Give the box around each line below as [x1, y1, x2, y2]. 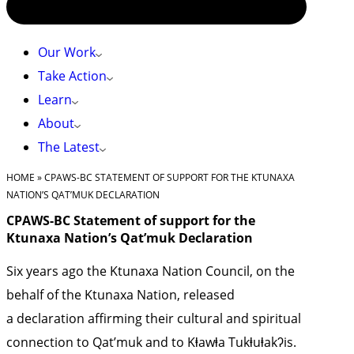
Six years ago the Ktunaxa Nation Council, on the [6, 262, 295, 280]
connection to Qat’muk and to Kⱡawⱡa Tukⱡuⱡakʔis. [6, 333, 296, 351]
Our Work [38, 43, 96, 61]
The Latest [38, 138, 100, 156]
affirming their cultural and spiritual [85, 310, 301, 327]
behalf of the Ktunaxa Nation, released [6, 286, 235, 303]
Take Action [38, 67, 107, 85]
